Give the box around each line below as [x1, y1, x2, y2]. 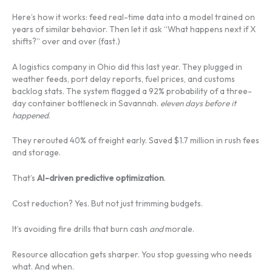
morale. [163, 223, 194, 235]
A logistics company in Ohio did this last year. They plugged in [12, 61, 242, 72]
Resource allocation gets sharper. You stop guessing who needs [12, 248, 252, 260]
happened [12, 109, 49, 121]
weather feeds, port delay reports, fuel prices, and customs [12, 73, 235, 84]
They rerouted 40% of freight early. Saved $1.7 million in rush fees [12, 135, 259, 146]
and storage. [12, 147, 61, 158]
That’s [12, 172, 37, 184]
